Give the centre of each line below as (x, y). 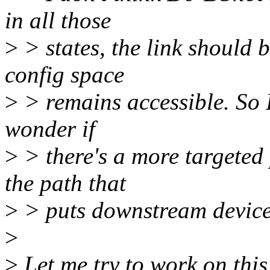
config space (64, 75)
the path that (65, 183)
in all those (58, 20)
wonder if (50, 129)
